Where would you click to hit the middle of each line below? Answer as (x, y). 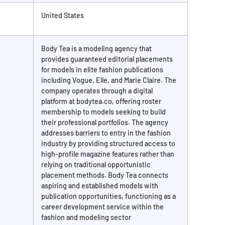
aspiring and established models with (100, 186)
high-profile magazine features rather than (108, 154)
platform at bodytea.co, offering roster (101, 101)
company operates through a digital (97, 91)
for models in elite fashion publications (102, 70)
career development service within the (102, 207)
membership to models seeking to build (103, 112)
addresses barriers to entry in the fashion (106, 133)
